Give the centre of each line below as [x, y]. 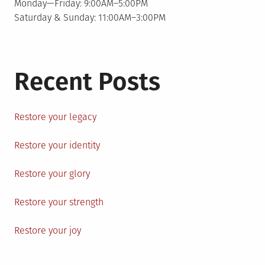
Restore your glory [52, 174]
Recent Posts [87, 82]
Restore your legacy [55, 117]
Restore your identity [57, 145]
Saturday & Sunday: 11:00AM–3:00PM [90, 17]
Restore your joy [48, 230]
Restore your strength [59, 202]
